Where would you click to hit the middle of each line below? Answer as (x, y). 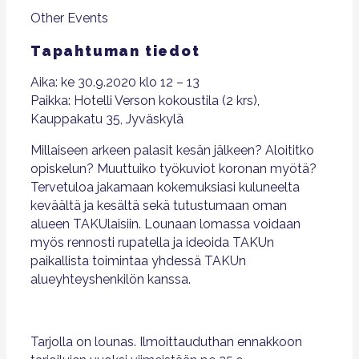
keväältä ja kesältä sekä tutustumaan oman (159, 206)
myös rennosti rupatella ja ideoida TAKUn (152, 242)
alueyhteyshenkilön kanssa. (111, 279)
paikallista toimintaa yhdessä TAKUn (138, 261)
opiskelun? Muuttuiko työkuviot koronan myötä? (173, 169)
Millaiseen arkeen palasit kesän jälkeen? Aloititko (172, 150)
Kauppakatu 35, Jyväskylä (107, 119)
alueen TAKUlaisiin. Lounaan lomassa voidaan (165, 224)
